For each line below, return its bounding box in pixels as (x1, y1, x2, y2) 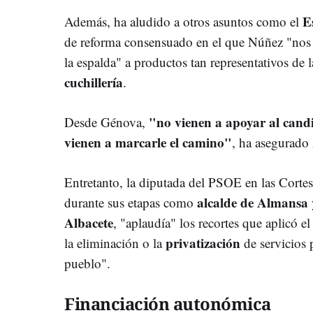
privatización (166, 233, 244, 252)
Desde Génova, (64, 112, 149, 131)
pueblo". (64, 254, 110, 272)
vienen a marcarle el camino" (64, 132, 232, 152)
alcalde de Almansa (197, 192, 308, 212)
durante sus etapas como (64, 193, 197, 211)
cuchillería (64, 72, 123, 92)
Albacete (64, 212, 113, 232)
